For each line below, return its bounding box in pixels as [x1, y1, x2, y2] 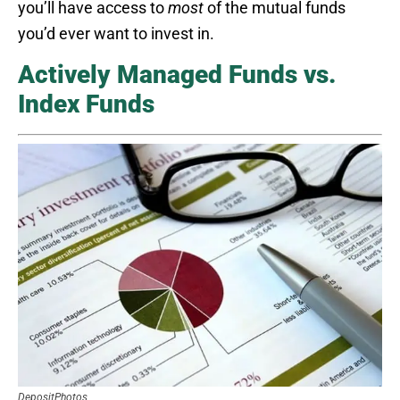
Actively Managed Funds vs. [18, 60, 336, 90]
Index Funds [18, 89, 154, 120]
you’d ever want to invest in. [18, 24, 214, 44]
